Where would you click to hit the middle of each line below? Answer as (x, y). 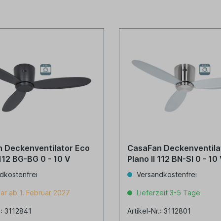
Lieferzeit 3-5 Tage (167, 193)
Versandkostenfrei (166, 174)
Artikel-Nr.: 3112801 (159, 211)
